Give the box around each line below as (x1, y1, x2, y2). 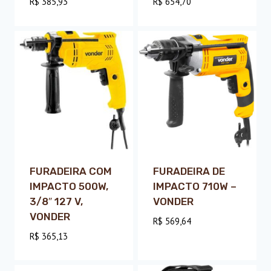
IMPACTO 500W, (29, 180, 108, 192)
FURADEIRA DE (152, 165, 225, 177)
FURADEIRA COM (29, 165, 112, 177)
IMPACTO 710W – (152, 180, 237, 192)
